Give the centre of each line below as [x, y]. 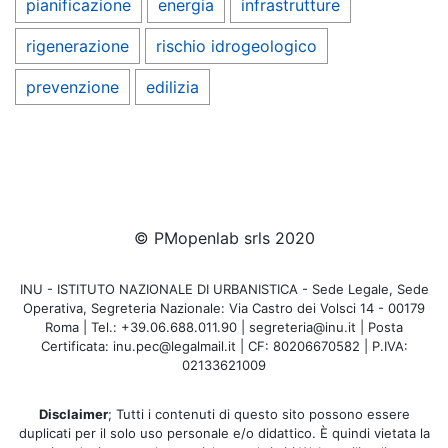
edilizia [172, 87]
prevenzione [72, 87]
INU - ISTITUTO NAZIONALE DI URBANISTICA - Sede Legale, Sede [224, 289]
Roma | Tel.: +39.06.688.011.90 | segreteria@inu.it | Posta [224, 327]
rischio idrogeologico [236, 46]
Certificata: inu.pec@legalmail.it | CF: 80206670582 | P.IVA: [224, 346]
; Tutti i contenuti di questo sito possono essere [258, 414]
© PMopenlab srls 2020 [224, 238]
